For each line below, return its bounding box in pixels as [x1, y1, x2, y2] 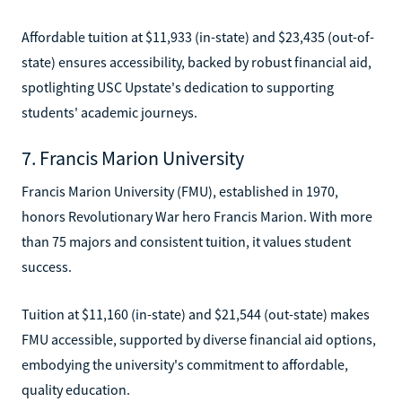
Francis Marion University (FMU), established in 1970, [22, 181, 338, 200]
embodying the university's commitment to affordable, [22, 354, 348, 373]
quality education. [22, 380, 130, 398]
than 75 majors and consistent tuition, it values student [22, 232, 351, 250]
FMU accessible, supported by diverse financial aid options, [22, 329, 376, 348]
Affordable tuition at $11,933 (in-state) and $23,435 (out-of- [22, 27, 374, 46]
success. [22, 257, 72, 275]
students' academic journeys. [22, 102, 197, 121]
